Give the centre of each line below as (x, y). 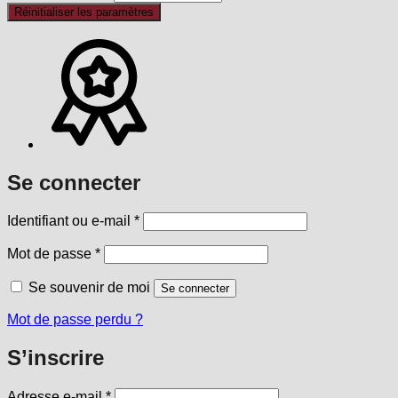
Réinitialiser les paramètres (84, 12)
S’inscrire (56, 358)
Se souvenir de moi (89, 288)
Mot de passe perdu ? (75, 320)
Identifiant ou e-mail (71, 221)
